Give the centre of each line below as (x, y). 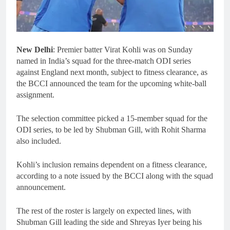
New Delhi (35, 50)
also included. (39, 141)
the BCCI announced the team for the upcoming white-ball (111, 84)
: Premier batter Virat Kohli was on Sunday (123, 50)
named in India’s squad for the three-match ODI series (104, 61)
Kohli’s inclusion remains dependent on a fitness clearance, (112, 165)
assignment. (35, 95)
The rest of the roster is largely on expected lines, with (104, 211)
